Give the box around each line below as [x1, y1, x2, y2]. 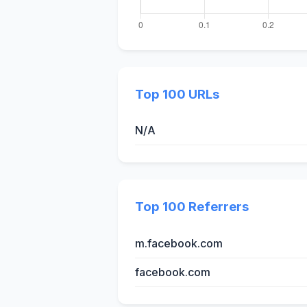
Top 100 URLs [135, 86, 219, 102]
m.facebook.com [135, 236, 223, 251]
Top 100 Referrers [135, 199, 249, 215]
